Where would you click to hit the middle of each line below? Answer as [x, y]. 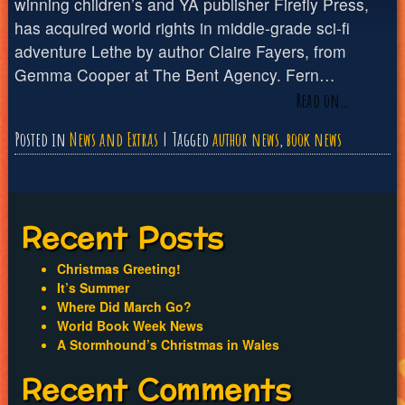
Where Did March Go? [124, 306]
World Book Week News [130, 325]
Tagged [192, 140]
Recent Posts [122, 239]
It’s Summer [93, 287]
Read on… [323, 101]
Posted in [42, 140]
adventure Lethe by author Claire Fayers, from [180, 51]
